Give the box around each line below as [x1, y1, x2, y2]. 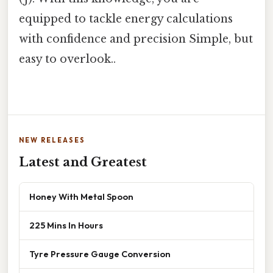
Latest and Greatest [19, 155, 147, 170]
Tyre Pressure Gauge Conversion [29, 248, 171, 260]
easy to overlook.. [19, 52, 116, 66]
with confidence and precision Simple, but [19, 32, 253, 46]
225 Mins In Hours [29, 219, 103, 232]
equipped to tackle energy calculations [19, 12, 233, 26]
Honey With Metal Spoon [29, 191, 133, 203]
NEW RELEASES [19, 136, 85, 145]
